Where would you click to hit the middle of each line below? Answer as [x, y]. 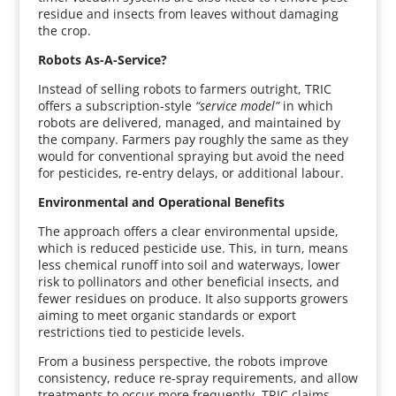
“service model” [237, 106]
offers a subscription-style [116, 106]
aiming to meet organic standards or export [167, 315]
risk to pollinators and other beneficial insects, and [188, 282]
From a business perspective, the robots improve [183, 361]
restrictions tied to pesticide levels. [141, 332]
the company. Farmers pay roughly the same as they [193, 139]
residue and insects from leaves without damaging [188, 14]
